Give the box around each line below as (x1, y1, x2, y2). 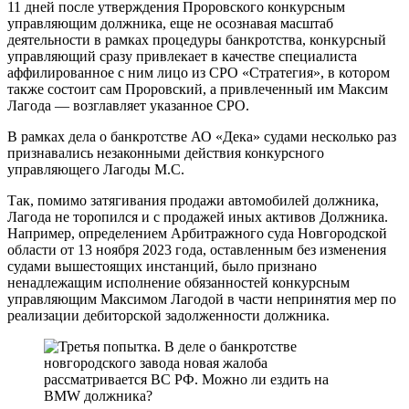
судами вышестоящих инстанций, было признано (7, 258, 317, 275)
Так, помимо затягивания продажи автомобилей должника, (7, 193, 379, 209)
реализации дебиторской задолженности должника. (7, 308, 330, 324)
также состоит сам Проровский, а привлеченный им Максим (7, 81, 388, 98)
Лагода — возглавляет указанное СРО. (7, 98, 249, 114)
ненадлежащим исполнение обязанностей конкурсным (7, 275, 350, 291)
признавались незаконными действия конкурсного (7, 145, 324, 162)
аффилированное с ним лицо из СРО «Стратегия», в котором (7, 65, 390, 81)
